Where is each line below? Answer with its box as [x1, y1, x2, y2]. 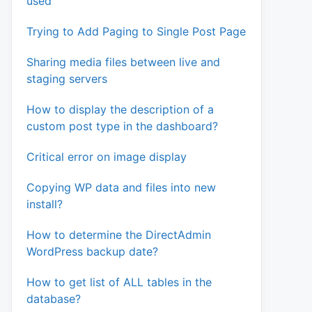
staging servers [26, 71, 107, 86]
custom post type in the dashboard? [26, 118, 218, 133]
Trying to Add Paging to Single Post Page [26, 24, 246, 38]
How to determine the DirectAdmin [26, 227, 211, 242]
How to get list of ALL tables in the [26, 274, 212, 289]
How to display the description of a [26, 102, 214, 116]
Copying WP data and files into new [26, 180, 216, 194]
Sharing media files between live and [26, 54, 220, 69]
